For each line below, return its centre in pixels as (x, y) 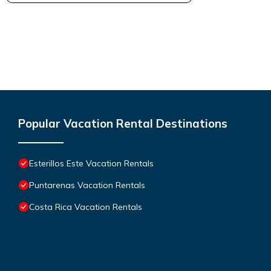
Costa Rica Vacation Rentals (86, 207)
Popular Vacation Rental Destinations (123, 123)
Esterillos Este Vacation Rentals (91, 163)
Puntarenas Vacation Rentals (87, 185)
